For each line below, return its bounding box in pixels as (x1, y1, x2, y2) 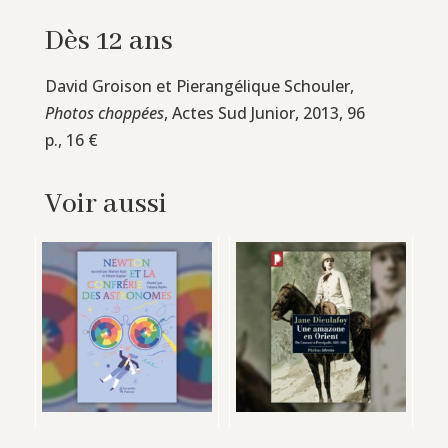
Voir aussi (44, 186, 167, 222)
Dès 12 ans (44, 23, 173, 59)
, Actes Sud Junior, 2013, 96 (163, 101, 365, 124)
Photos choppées (44, 101, 164, 124)
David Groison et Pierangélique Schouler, (44, 74, 354, 97)
